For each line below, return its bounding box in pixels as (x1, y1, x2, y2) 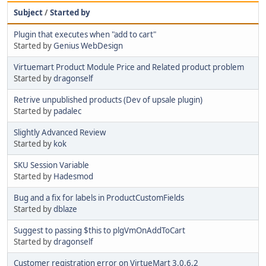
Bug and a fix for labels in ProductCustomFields (14, 192, 184, 203)
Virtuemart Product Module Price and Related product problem (14, 61, 244, 72)
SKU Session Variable (14, 159, 89, 170)
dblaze (53, 203, 77, 214)
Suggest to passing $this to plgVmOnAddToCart (14, 224, 185, 236)
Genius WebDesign (53, 40, 123, 51)
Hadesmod (53, 170, 93, 182)
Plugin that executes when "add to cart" (14, 28, 156, 40)
